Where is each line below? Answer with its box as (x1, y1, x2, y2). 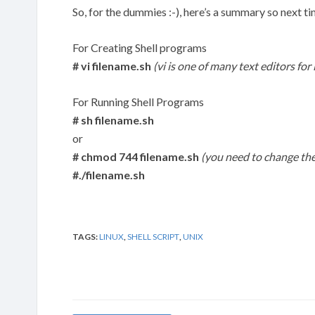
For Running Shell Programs (72, 95, 204, 108)
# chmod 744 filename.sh (72, 150, 199, 163)
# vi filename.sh (72, 59, 151, 72)
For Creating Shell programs (72, 41, 207, 54)
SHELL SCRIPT (127, 231, 179, 242)
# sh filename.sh (72, 113, 154, 127)
